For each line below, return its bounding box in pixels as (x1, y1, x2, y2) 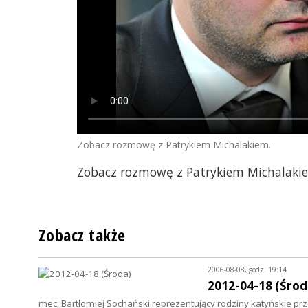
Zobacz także (38, 224, 126, 247)
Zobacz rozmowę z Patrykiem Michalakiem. (77, 138, 271, 152)
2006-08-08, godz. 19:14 (207, 264, 287, 274)
